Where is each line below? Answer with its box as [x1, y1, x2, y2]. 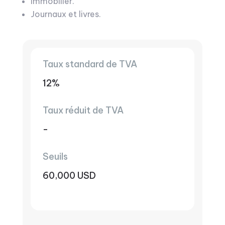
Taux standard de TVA [42, 58, 137, 70]
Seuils [42, 151, 68, 162]
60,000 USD [42, 170, 96, 181]
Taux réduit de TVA [42, 104, 124, 116]
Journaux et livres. [30, 9, 101, 19]
